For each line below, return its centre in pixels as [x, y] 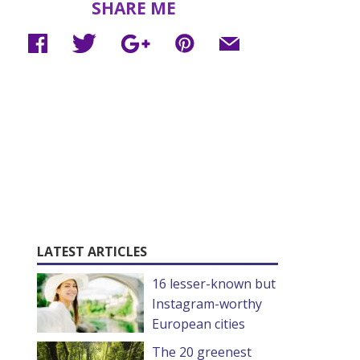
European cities [198, 324]
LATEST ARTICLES [92, 252]
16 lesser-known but [214, 284]
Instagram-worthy [207, 304]
